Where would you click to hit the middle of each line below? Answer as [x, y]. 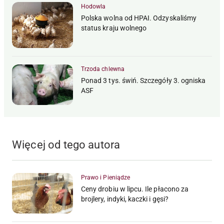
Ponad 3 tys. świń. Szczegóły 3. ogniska [143, 80]
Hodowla [93, 7]
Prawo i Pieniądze [106, 177]
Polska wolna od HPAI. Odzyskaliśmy [139, 18]
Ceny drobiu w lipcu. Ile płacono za [135, 189]
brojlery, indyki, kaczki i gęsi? [125, 199]
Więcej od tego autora [66, 144]
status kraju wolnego [114, 28]
